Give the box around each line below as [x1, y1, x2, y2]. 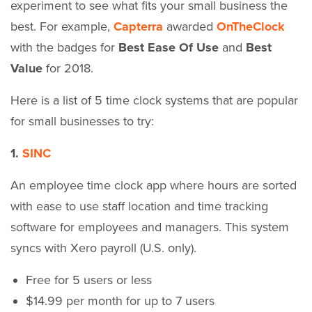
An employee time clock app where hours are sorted [10, 177, 297, 193]
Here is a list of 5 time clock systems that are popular [10, 92, 298, 108]
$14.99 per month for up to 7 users [26, 292, 214, 309]
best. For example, [10, 18, 114, 34]
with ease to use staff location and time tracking [10, 198, 268, 214]
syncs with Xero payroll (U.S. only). [10, 240, 196, 256]
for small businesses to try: [10, 113, 154, 129]
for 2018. [42, 60, 93, 76]
